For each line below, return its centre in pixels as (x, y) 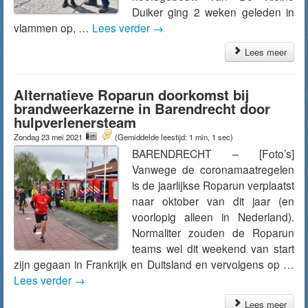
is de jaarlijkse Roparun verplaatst (213, 185)
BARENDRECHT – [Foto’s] (213, 153)
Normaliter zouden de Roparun (213, 232)
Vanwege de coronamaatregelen (213, 169)
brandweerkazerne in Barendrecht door (142, 108)
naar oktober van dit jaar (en (213, 201)
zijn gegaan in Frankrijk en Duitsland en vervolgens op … (154, 264)
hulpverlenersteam (75, 122)
